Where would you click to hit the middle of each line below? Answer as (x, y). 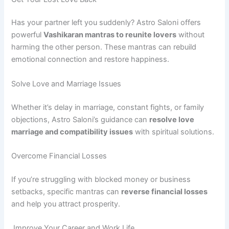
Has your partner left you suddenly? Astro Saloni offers (106, 23)
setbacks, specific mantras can (66, 191)
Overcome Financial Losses (59, 156)
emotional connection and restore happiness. (90, 60)
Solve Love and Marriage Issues (66, 84)
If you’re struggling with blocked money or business (101, 179)
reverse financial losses (165, 191)
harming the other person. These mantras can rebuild (104, 47)
